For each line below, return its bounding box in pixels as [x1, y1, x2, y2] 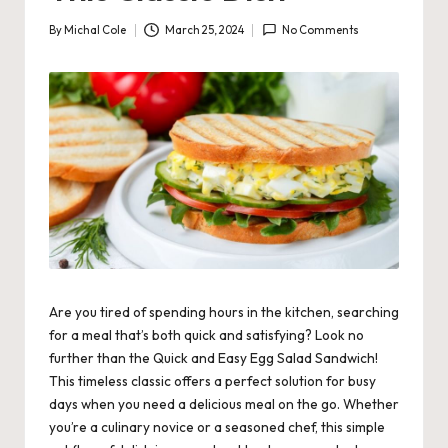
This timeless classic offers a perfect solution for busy [49, 372, 376, 391]
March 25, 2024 [164, 23, 244, 38]
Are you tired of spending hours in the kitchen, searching [49, 303, 399, 322]
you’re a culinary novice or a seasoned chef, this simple [49, 418, 385, 437]
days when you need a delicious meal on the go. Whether [49, 395, 399, 414]
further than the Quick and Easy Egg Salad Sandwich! [49, 349, 378, 368]
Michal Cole [64, 23, 126, 38]
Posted [48, 31, 85, 46]
